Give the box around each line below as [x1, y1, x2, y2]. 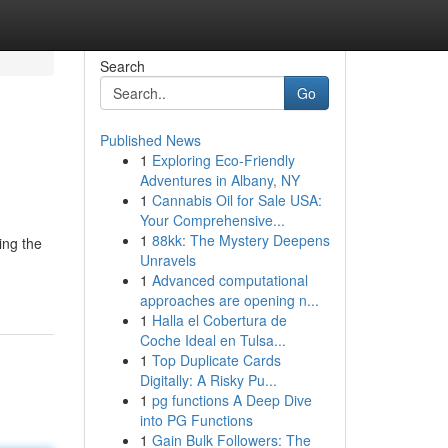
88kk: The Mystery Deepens [151, 230, 330, 250]
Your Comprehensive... [139, 210, 285, 230]
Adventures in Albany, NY [139, 170, 300, 190]
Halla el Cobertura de [151, 310, 287, 330]
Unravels [139, 250, 196, 270]
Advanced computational [151, 270, 308, 290]
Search [99, 56, 145, 76]
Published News [99, 130, 201, 150]
